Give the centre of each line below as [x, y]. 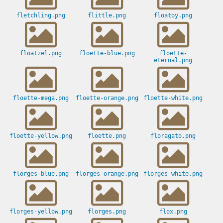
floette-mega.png [41, 98]
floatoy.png [173, 16]
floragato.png [173, 136]
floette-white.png [173, 98]
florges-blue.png [41, 174]
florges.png [107, 212]
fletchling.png [41, 16]
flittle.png [107, 16]
